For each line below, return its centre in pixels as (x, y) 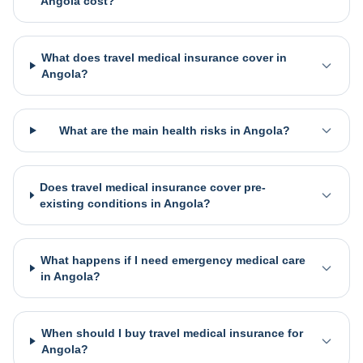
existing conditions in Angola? (125, 203)
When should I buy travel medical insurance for (172, 333)
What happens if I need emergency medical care (173, 260)
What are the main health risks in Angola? (174, 130)
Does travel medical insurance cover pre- (152, 187)
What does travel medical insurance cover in (164, 58)
